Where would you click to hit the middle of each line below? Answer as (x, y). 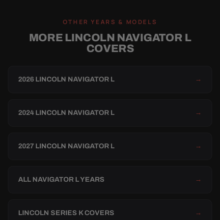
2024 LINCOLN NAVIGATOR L (66, 113)
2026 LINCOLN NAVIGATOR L (66, 80)
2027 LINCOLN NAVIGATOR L (66, 146)
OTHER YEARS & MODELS (110, 22)
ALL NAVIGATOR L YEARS (61, 180)
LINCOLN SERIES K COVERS (66, 213)
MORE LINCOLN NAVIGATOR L (110, 38)
